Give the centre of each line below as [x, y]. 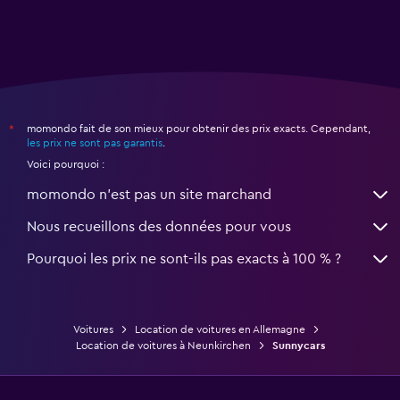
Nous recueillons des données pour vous [159, 227]
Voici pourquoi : [66, 165]
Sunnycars [298, 346]
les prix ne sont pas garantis [95, 143]
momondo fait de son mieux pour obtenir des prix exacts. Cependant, [199, 129]
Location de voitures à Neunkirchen [163, 346]
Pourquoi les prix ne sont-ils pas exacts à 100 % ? [184, 259]
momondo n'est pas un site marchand [149, 195]
